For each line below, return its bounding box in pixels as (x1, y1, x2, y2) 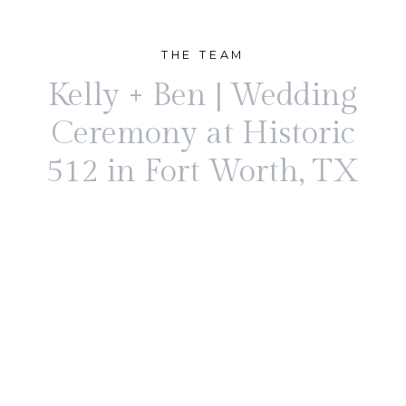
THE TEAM (160, 47, 246, 62)
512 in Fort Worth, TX (46, 153, 360, 191)
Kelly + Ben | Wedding (48, 77, 358, 115)
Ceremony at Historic (51, 115, 355, 153)
